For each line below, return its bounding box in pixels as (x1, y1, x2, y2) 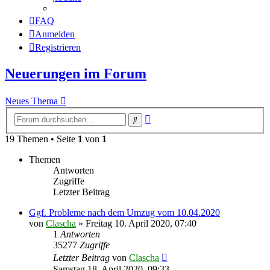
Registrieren (35, 42, 81, 53)
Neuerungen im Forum (5, 66, 146, 82)
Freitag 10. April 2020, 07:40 (86, 218, 196, 228)
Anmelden (35, 29, 75, 40)
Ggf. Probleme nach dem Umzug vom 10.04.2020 (29, 207, 220, 218)
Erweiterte (150, 111, 189, 122)
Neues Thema (5, 96, 58, 107)
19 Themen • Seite (5, 133, 78, 144)
